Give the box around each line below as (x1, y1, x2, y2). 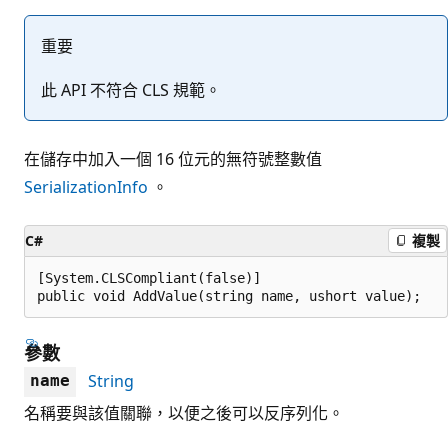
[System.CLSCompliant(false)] (37, 269, 261, 286)
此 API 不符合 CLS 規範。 (41, 78, 221, 101)
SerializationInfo (24, 175, 148, 198)
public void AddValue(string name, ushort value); (37, 287, 421, 304)
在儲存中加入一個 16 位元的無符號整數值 (24, 147, 322, 170)
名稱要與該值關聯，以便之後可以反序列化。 (24, 401, 344, 424)
